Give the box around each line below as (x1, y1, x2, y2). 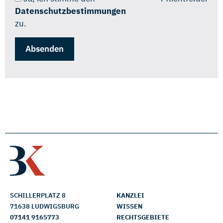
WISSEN (116, 202, 142, 211)
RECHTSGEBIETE (116, 213, 169, 222)
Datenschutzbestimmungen (15, 5, 126, 16)
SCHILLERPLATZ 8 (10, 191, 66, 200)
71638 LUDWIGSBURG (10, 202, 79, 211)
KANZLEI (116, 191, 144, 200)
